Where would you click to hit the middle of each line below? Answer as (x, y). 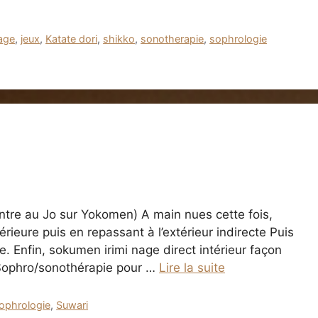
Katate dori (72, 38)
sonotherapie (172, 38)
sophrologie (238, 38)
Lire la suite (192, 267)
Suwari (72, 305)
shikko (119, 38)
